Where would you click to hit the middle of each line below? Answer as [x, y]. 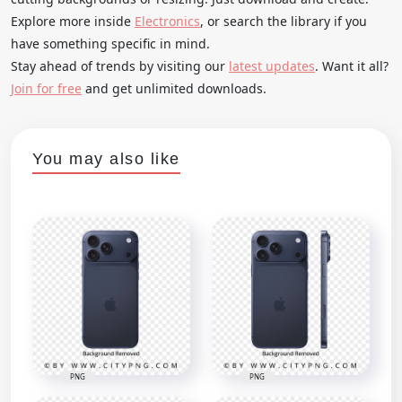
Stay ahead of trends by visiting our [120, 66]
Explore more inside [73, 21]
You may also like [106, 158]
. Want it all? [352, 66]
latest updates [272, 66]
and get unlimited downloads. [174, 88]
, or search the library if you [284, 21]
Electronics [167, 21]
